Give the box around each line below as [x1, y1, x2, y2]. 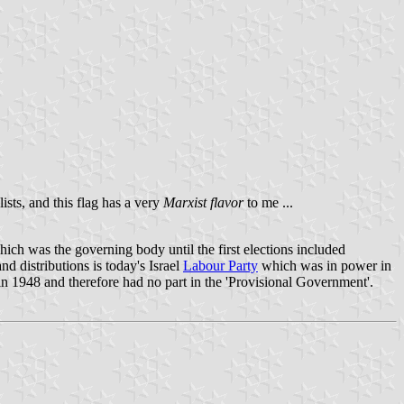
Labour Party [183, 257, 258, 273]
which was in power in [258, 257, 391, 273]
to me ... [243, 194, 293, 210]
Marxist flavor [163, 194, 243, 210]
